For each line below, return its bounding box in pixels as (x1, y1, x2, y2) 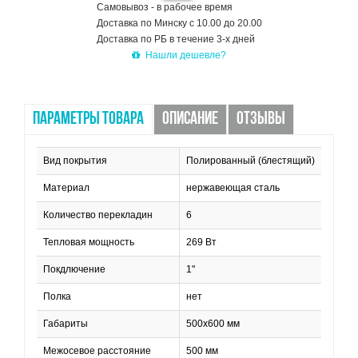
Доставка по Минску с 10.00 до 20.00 (96, 18, 262, 29)
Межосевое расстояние (43, 345, 151, 356)
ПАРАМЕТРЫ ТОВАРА (33, 110, 144, 129)
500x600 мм (186, 318, 240, 329)
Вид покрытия (43, 155, 107, 166)
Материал (43, 182, 89, 193)
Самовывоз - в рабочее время (96, 2, 233, 13)
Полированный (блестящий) (186, 155, 315, 166)
